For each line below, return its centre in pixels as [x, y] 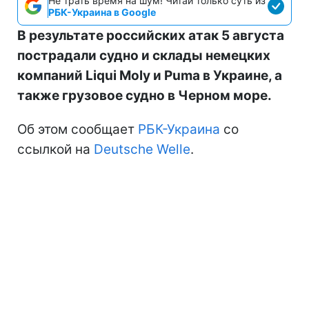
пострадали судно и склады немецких [144, 55]
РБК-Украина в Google [102, 12]
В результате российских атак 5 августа [151, 35]
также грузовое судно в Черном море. [144, 95]
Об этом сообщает [78, 129]
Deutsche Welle [142, 149]
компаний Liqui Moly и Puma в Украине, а [150, 75]
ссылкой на [56, 149]
